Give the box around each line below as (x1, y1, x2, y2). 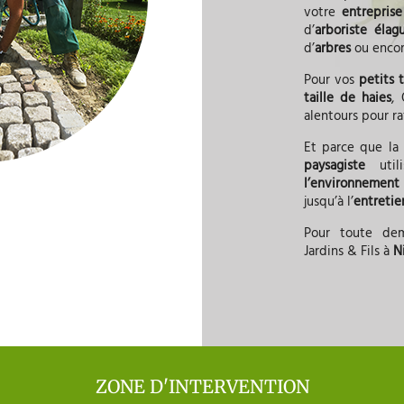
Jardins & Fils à (303, 241, 393, 263)
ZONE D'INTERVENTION (95, 375, 309, 399)
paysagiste (303, 155, 365, 178)
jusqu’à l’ (303, 191, 353, 214)
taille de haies (303, 87, 392, 110)
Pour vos (303, 69, 359, 92)
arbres (314, 38, 351, 60)
